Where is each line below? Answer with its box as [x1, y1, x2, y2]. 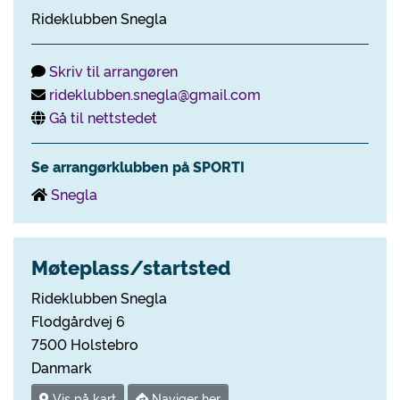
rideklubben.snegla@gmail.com [49, 84, 261, 104]
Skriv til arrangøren [49, 61, 178, 80]
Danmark [31, 357, 92, 377]
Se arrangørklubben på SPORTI [31, 156, 245, 176]
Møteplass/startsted [31, 253, 230, 280]
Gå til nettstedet [49, 107, 157, 127]
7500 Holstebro [31, 334, 138, 354]
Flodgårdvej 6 [31, 311, 125, 330]
